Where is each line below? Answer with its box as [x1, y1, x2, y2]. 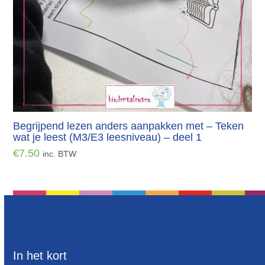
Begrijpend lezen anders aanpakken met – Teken [13, 119, 244, 132]
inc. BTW [43, 148, 77, 159]
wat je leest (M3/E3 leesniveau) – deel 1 [13, 131, 202, 143]
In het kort [13, 248, 67, 262]
